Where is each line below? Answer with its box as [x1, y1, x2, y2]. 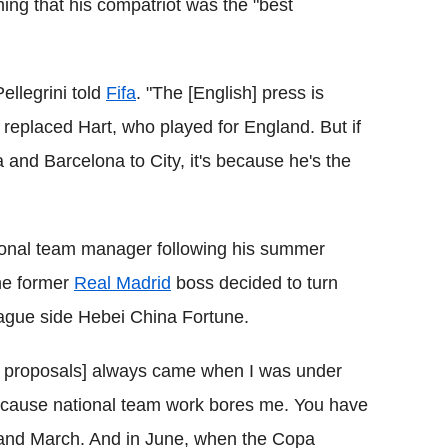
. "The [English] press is [136, 82, 324, 103]
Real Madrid [74, 272, 171, 293]
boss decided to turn [171, 272, 338, 293]
